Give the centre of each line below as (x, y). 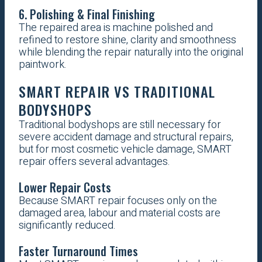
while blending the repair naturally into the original (131, 53)
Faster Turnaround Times (78, 251)
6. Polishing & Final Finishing (87, 14)
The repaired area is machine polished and (116, 28)
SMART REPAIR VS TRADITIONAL (117, 92)
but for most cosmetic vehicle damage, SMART (125, 150)
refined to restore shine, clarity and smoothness (127, 40)
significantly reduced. (67, 226)
